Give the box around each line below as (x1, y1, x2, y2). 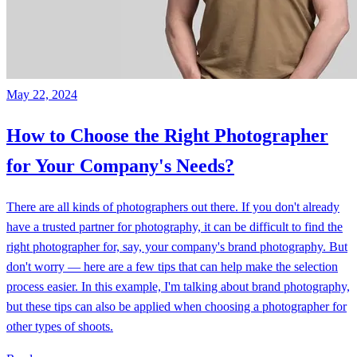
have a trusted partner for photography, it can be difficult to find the (6, 219, 343, 233)
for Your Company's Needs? (6, 155, 234, 177)
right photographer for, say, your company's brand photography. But (6, 239, 347, 253)
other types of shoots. (6, 319, 113, 333)
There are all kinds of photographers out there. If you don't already (6, 199, 339, 214)
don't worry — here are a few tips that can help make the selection (6, 259, 338, 273)
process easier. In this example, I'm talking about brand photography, (6, 279, 350, 293)
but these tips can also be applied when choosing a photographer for (6, 299, 347, 313)
